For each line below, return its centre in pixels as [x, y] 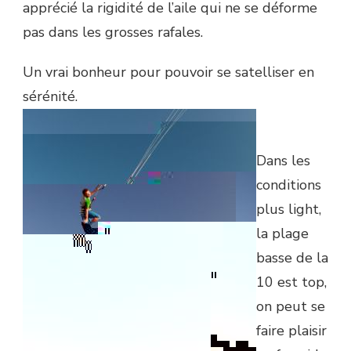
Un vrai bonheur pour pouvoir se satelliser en [168, 72]
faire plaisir [291, 330]
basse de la [292, 257]
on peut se [291, 306]
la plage [282, 233]
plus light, [289, 209]
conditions [289, 185]
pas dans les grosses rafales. [113, 32]
